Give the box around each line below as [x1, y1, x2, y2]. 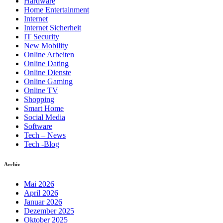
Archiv [4, 161, 20, 168]
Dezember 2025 [24, 207, 74, 216]
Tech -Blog [24, 140, 59, 149]
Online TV [24, 86, 58, 95]
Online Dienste [24, 68, 71, 77]
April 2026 [24, 189, 58, 198]
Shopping [24, 95, 54, 104]
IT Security [24, 32, 59, 41]
